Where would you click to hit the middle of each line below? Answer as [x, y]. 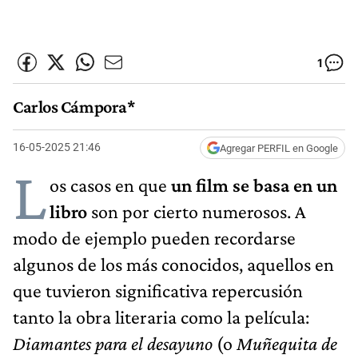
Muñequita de [287, 343]
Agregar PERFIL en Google [279, 148]
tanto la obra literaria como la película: [161, 316]
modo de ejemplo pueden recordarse [154, 237]
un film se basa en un [252, 185]
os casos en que [108, 185]
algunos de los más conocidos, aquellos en [173, 264]
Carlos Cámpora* [74, 107]
